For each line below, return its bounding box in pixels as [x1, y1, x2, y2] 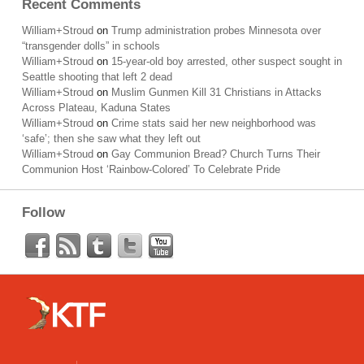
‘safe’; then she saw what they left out [22, 132, 201, 145]
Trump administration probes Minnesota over [111, 24, 321, 37]
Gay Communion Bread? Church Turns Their [111, 148, 320, 160]
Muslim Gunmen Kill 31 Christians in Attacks [111, 86, 322, 98]
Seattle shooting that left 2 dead [22, 71, 172, 83]
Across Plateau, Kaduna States [22, 102, 171, 114]
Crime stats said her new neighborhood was [111, 117, 316, 129]
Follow [22, 205, 65, 220]
